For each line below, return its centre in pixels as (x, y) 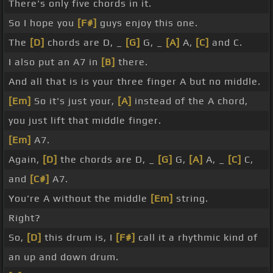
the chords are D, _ (108, 160)
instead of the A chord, (190, 101)
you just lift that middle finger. (85, 121)
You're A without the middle (80, 199)
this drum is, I (79, 238)
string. (191, 199)
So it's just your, (74, 101)
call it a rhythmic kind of (197, 238)
